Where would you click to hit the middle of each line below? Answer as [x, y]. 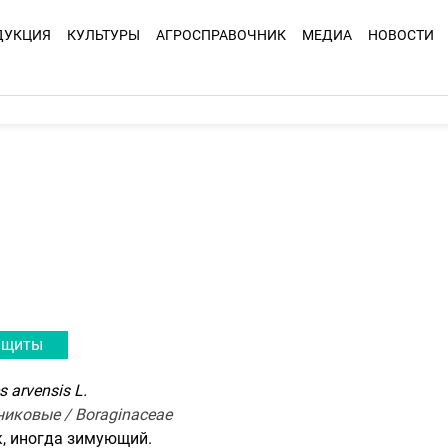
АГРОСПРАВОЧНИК [221, 35]
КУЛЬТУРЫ [103, 35]
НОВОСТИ [401, 35]
